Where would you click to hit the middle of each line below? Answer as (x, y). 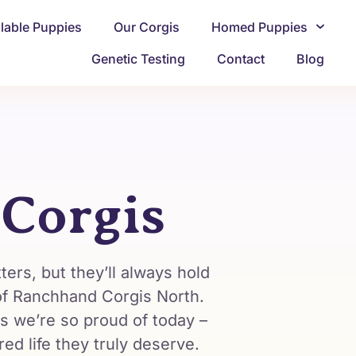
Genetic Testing (138, 58)
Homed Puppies (260, 27)
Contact (241, 58)
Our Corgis (147, 27)
